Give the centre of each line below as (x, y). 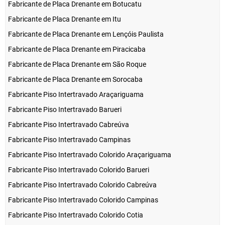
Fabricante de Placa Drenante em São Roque (77, 65)
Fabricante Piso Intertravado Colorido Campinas (83, 200)
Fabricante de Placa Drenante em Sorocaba (75, 80)
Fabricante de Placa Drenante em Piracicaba (77, 49)
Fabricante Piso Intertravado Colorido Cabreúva (82, 185)
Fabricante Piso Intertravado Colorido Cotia (76, 215)
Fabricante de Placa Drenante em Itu (65, 19)
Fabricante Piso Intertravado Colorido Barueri (79, 170)
